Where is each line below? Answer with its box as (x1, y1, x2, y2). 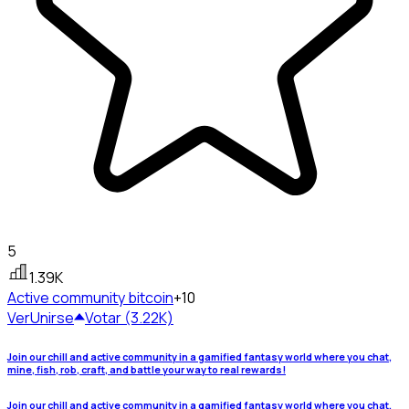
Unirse (30, 307, 74, 328)
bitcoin (128, 287, 173, 308)
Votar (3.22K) (85, 307, 173, 328)
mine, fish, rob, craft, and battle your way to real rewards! (7, 362, 286, 376)
